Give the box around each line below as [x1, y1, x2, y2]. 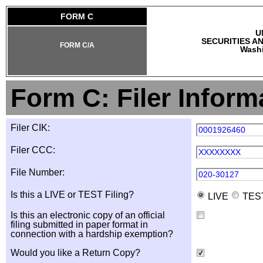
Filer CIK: [11, 123, 50, 133]
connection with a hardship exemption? [11, 229, 173, 239]
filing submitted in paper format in [11, 220, 148, 230]
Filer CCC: [11, 145, 55, 155]
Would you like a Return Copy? [11, 248, 140, 258]
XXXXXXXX [198, 147, 241, 157]
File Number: [11, 167, 65, 177]
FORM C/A [60, 42, 95, 49]
